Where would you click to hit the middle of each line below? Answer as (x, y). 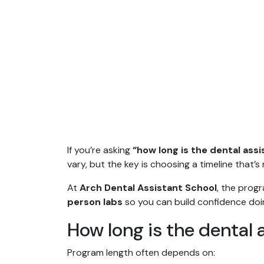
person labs (95, 202)
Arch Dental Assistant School (148, 188)
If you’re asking (100, 150)
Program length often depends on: (141, 253)
